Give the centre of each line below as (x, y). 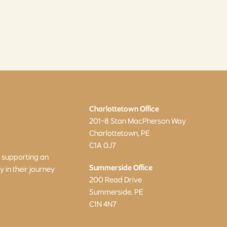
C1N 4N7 (103, 204)
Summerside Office (121, 168)
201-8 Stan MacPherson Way (137, 121)
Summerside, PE (116, 192)
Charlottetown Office (124, 109)
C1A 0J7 (102, 145)
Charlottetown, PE (119, 133)
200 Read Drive (115, 180)
